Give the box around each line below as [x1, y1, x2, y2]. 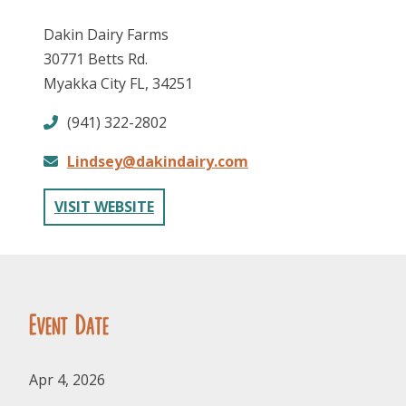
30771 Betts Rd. [43, 49, 148, 70]
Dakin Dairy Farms [43, 24, 169, 45]
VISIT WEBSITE [54, 197, 154, 217]
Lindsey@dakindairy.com [67, 151, 248, 172]
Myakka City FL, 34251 [43, 73, 193, 94]
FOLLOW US [146, 154, 260, 183]
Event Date [29, 307, 109, 343]
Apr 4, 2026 [29, 369, 105, 390]
